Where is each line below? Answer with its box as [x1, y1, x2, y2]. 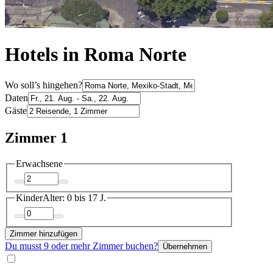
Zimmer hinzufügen [10, 229, 77, 238]
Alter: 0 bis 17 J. [43, 193, 106, 204]
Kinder [16, 193, 43, 204]
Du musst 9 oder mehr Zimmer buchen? [5, 240, 158, 251]
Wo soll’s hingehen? [5, 79, 82, 90]
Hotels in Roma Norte [5, 43, 186, 66]
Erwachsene [16, 158, 63, 169]
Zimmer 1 [5, 129, 68, 146]
